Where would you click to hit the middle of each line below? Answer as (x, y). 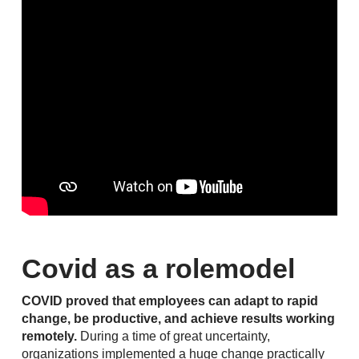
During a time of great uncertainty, (173, 336)
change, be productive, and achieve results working (178, 319)
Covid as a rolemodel (158, 268)
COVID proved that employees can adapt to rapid (169, 301)
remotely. (49, 336)
